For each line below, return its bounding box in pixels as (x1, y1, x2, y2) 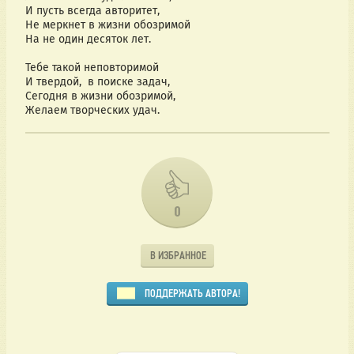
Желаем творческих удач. (24, 104, 160, 118)
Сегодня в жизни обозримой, (24, 89, 175, 104)
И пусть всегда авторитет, (24, 4, 160, 18)
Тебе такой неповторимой (24, 61, 159, 75)
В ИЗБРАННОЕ (149, 249, 206, 262)
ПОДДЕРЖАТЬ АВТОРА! (144, 287, 240, 299)
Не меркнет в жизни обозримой (24, 18, 190, 32)
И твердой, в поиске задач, (24, 75, 170, 89)
